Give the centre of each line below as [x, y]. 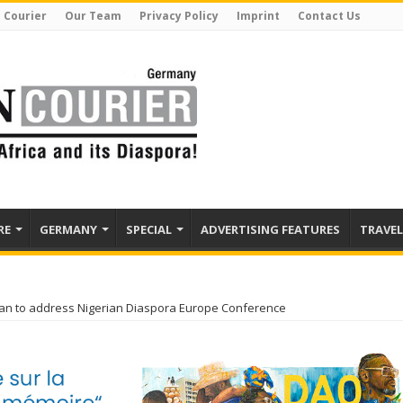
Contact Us [329, 16]
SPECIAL [149, 229]
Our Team [93, 16]
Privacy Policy [179, 16]
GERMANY [68, 229]
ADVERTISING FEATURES [270, 229]
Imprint [258, 16]
